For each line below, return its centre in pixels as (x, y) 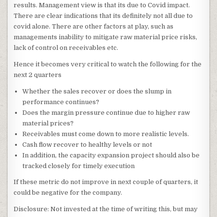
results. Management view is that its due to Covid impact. (102, 5)
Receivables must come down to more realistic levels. (106, 134)
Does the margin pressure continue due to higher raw (106, 113)
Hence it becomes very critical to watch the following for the (108, 64)
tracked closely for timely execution (79, 166)
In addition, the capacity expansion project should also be (111, 155)
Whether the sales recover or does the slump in (97, 92)
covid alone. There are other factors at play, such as (94, 27)
